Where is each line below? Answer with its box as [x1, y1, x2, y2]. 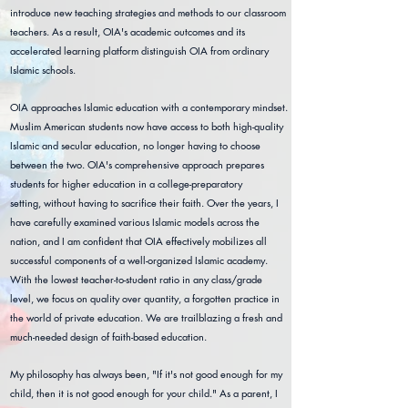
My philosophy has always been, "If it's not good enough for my [10, 367, 282, 381]
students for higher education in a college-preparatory [10, 177, 242, 190]
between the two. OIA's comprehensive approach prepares [10, 158, 264, 171]
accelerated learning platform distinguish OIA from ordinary [10, 44, 269, 57]
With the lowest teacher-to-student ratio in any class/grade [10, 272, 262, 286]
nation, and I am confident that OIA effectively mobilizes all [10, 234, 267, 248]
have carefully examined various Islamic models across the [10, 215, 260, 229]
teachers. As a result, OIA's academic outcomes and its [10, 25, 245, 38]
